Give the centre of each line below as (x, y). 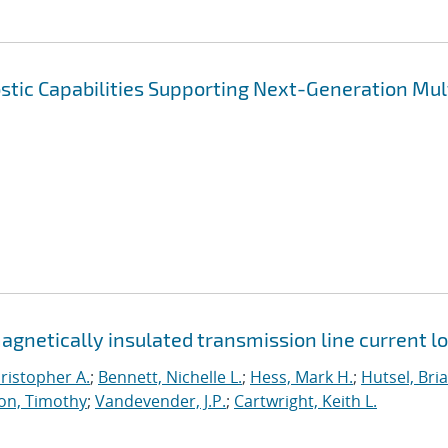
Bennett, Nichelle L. (170, 377)
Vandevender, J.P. (160, 401)
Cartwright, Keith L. (305, 401)
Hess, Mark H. (301, 377)
